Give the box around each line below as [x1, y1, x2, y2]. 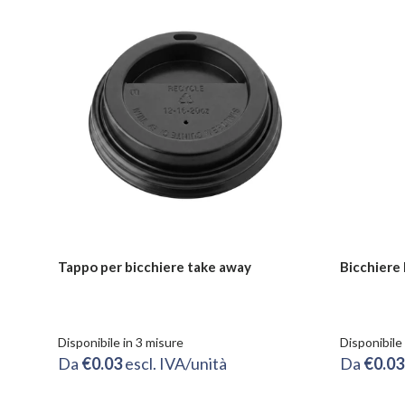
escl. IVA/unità [125, 353, 227, 374]
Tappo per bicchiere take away [58, 259, 251, 276]
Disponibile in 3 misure [58, 334, 184, 351]
